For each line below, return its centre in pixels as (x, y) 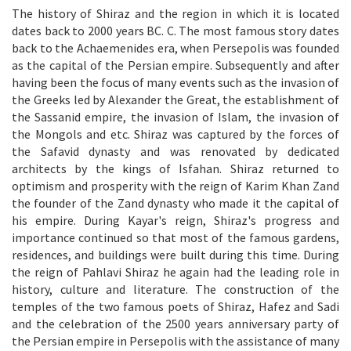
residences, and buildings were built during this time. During (175, 254)
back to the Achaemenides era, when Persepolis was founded (175, 47)
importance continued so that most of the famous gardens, (175, 237)
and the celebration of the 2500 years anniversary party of (175, 323)
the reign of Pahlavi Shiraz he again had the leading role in (175, 271)
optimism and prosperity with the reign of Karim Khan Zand (175, 185)
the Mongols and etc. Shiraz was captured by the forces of (175, 134)
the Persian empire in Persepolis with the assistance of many (175, 340)
